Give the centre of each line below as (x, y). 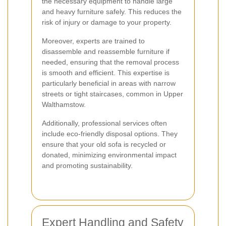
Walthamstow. (64, 105)
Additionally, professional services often (104, 123)
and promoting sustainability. (87, 166)
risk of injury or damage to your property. (107, 22)
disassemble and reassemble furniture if (106, 52)
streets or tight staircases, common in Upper (112, 94)
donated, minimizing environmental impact (109, 155)
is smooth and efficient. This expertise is (106, 73)
